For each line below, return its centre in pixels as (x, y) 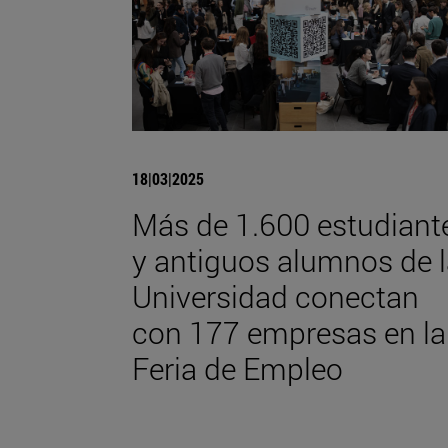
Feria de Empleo (237, 368)
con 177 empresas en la (289, 332)
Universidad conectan (275, 296)
